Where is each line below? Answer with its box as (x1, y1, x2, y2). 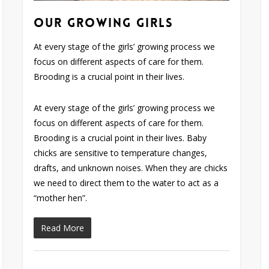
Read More (41, 222, 85, 234)
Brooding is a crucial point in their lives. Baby (34, 131, 207, 144)
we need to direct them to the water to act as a (34, 177, 219, 189)
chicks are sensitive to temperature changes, (34, 147, 208, 159)
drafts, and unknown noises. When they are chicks (34, 162, 228, 174)
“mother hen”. (34, 192, 88, 204)
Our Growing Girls (34, 14, 174, 31)
